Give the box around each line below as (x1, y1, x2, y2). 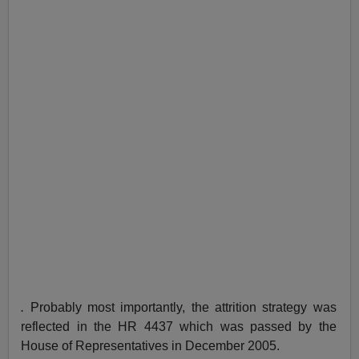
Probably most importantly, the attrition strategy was (24, 300, 337, 314)
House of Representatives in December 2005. (21, 338, 280, 353)
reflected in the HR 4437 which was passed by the (21, 319, 337, 333)
